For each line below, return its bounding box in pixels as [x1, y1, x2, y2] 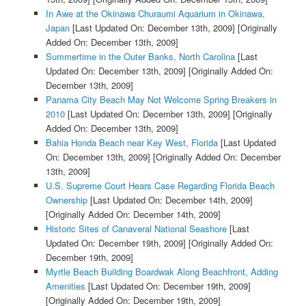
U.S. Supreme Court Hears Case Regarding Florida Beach [45, 179, 275, 193]
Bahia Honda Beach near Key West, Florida [45, 136, 218, 150]
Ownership [45, 193, 87, 207]
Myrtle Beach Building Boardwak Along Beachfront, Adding [45, 265, 278, 279]
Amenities [45, 279, 85, 293]
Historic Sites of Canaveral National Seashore [45, 222, 227, 236]
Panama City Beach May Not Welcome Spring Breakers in [45, 93, 277, 107]
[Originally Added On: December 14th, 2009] [45, 208, 221, 221]
